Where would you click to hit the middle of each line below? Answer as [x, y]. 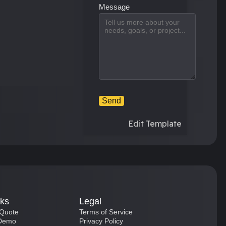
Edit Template [155, 124]
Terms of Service [106, 212]
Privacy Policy [101, 221]
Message [114, 7]
